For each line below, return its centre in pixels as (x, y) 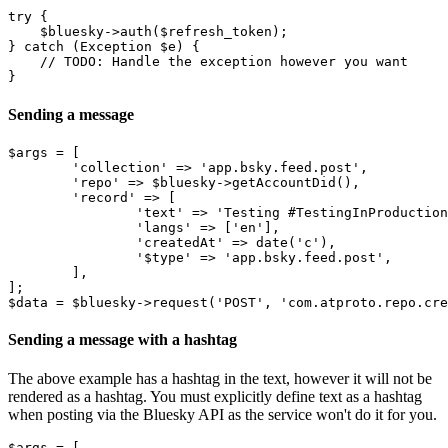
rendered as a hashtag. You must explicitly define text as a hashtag (215, 397)
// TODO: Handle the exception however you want (208, 62)
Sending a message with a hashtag (122, 340)
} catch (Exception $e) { (104, 47)
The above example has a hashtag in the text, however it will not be (220, 379)
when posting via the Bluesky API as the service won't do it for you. (222, 415)
